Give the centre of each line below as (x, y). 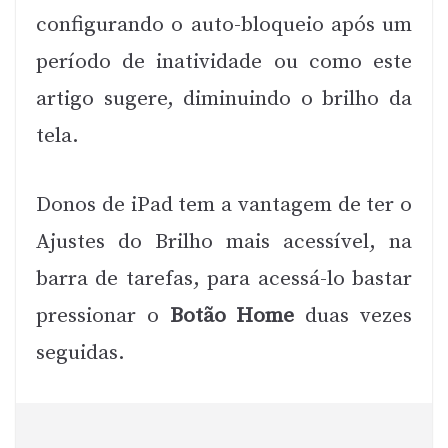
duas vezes (353, 315)
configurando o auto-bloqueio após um (224, 25)
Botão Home (232, 315)
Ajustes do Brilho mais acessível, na (224, 241)
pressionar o (103, 315)
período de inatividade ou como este (224, 62)
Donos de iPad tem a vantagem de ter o (224, 204)
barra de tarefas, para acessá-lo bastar (224, 278)
